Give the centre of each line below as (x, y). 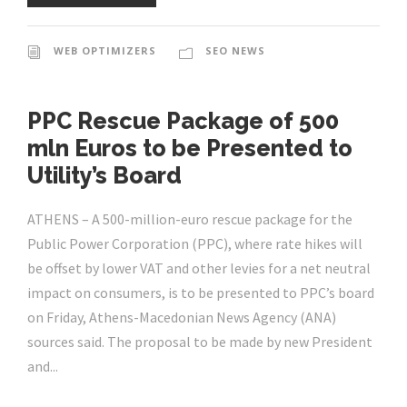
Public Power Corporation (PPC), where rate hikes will (195, 244)
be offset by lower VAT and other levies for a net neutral (199, 268)
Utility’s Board (104, 176)
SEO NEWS (235, 51)
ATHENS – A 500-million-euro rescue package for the (190, 219)
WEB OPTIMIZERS (105, 51)
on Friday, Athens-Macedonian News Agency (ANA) (182, 318)
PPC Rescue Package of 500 (183, 121)
